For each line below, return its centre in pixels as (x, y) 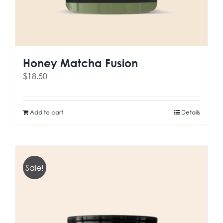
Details (191, 112)
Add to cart (47, 112)
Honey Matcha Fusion (80, 63)
